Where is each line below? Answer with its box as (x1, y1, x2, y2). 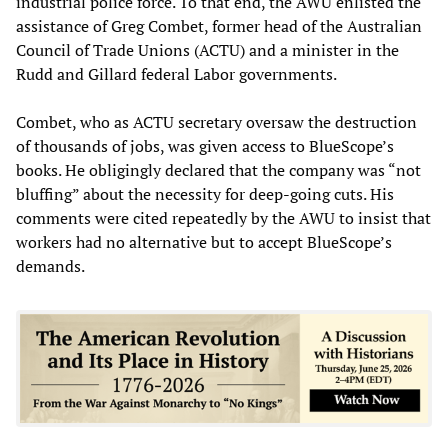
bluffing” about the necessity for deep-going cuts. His (16, 182, 394, 205)
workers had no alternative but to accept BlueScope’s (16, 230, 392, 253)
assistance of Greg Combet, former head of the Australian (16, 14, 422, 37)
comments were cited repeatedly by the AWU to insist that (16, 206, 431, 229)
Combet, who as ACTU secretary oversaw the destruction (16, 110, 417, 133)
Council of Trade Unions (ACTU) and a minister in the (16, 38, 399, 61)
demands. (16, 254, 85, 277)
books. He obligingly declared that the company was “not (16, 158, 421, 181)
